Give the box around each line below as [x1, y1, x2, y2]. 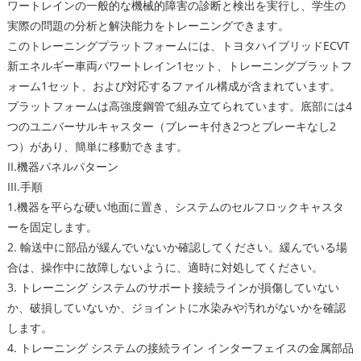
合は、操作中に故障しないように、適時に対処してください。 [6, 259, 323, 275]
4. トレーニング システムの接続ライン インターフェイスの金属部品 [6, 340, 354, 355]
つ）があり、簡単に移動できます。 [6, 139, 188, 154]
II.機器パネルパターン [6, 159, 118, 174]
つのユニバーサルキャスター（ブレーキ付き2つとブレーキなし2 [6, 118, 336, 134]
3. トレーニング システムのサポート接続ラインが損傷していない [6, 280, 339, 295]
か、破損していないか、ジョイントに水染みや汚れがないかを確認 [6, 300, 346, 315]
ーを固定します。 [6, 219, 98, 234]
